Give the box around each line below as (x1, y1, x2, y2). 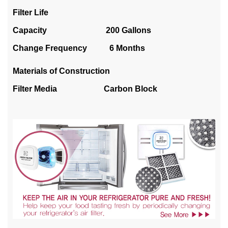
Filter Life (13, 8, 48, 17)
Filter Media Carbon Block (13, 84, 157, 93)
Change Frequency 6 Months (13, 43, 145, 52)
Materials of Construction (13, 66, 110, 75)
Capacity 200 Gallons (13, 25, 151, 35)
